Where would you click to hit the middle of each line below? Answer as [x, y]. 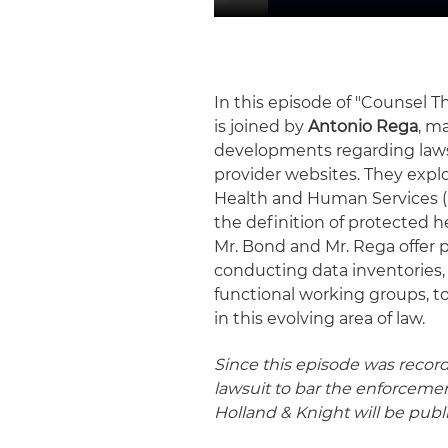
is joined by [261, 127]
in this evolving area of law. [320, 319]
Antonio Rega [363, 127]
